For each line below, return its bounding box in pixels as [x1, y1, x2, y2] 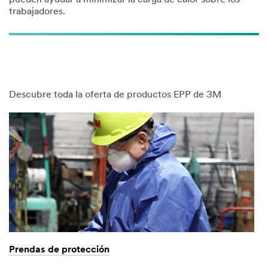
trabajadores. [9, 7, 65, 17]
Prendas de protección [9, 245, 109, 255]
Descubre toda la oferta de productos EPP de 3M [9, 90, 221, 100]
